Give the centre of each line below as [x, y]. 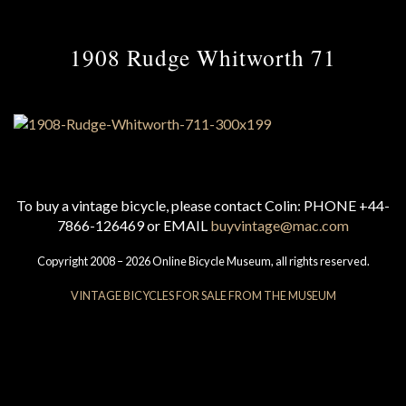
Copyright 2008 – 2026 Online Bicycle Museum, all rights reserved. [203, 261]
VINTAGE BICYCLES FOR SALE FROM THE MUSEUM [203, 296]
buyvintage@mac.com [280, 226]
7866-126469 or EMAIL [134, 226]
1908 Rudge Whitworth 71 [203, 58]
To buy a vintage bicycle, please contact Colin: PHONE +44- [203, 206]
